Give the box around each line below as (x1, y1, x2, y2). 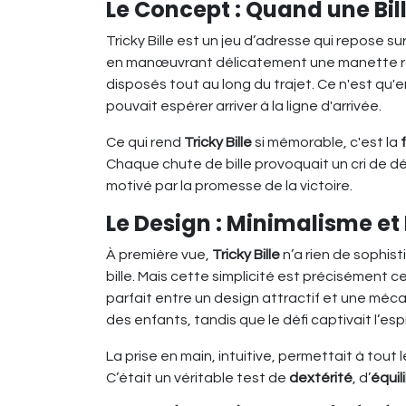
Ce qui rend (106, 134, 184, 150)
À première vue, (106, 246, 212, 262)
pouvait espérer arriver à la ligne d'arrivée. (106, 98, 382, 113)
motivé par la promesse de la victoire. (106, 178, 353, 193)
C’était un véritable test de (106, 370, 289, 385)
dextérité (289, 370, 353, 385)
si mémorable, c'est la (252, 134, 401, 150)
